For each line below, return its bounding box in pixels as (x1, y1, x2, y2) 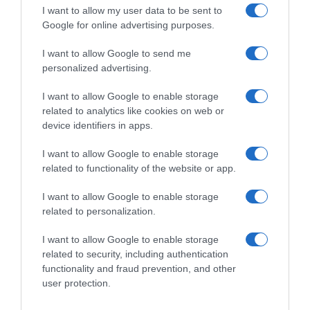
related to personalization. (42, 205, 156, 217)
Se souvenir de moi (19, 64, 100, 75)
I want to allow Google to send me (42, 47, 191, 59)
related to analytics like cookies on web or (42, 104, 224, 116)
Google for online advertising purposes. (42, 19, 215, 30)
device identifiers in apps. (42, 119, 153, 131)
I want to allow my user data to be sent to (42, 4, 222, 16)
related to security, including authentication (42, 248, 228, 259)
